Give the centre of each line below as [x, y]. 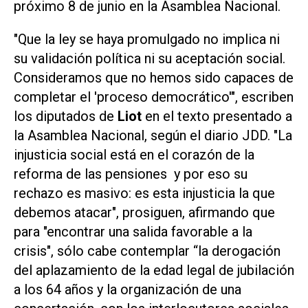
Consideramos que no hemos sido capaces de [154, 78]
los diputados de [66, 117]
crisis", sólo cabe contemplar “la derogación [147, 251]
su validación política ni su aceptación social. [150, 59]
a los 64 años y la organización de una [128, 290]
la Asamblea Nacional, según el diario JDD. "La [153, 136]
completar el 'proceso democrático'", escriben [154, 97]
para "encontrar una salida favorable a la [133, 232]
